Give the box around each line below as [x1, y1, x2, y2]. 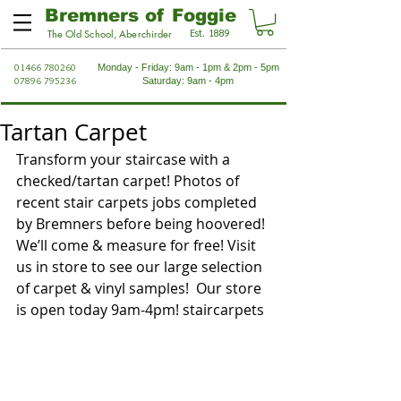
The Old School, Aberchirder [47, 27, 173, 41]
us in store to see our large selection [16, 257, 266, 277]
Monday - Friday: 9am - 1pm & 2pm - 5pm [97, 62, 279, 73]
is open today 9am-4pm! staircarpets [16, 300, 264, 320]
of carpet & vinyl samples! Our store [16, 278, 265, 299]
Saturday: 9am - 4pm [142, 75, 234, 87]
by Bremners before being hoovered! [16, 214, 269, 235]
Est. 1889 [190, 26, 230, 40]
